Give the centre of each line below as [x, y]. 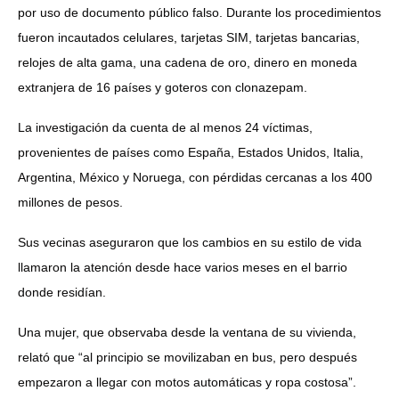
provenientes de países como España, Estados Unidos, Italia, [191, 152]
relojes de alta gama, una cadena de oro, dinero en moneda [187, 62]
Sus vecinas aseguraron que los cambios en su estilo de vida [190, 242]
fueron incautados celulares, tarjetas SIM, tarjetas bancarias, [189, 37]
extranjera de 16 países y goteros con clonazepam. [163, 87]
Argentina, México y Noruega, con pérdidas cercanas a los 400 [195, 177]
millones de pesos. [70, 202]
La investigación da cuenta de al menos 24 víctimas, [165, 127]
